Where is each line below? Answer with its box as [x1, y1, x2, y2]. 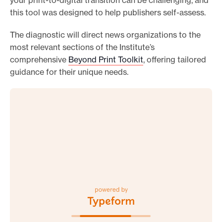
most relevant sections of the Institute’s [10, 42, 155, 53]
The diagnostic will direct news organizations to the [10, 30, 201, 40]
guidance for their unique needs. [10, 67, 128, 77]
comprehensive [10, 55, 68, 65]
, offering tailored [143, 55, 206, 65]
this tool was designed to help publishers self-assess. [10, 7, 210, 18]
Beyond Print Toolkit [68, 55, 143, 65]
